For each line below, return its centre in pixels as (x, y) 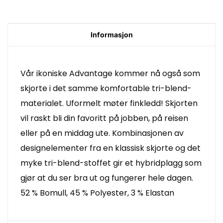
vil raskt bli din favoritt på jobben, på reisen (104, 118)
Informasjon (111, 34)
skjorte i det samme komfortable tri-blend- (106, 88)
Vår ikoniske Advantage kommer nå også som (110, 73)
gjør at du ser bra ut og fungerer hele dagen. (107, 178)
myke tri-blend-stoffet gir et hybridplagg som (111, 163)
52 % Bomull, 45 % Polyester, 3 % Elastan (99, 193)
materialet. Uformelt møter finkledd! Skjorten (109, 103)
